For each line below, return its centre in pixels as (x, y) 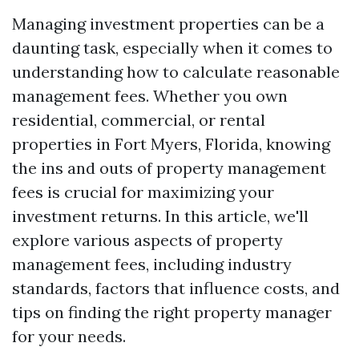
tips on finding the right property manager (172, 312)
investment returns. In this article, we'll (160, 216)
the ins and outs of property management (169, 168)
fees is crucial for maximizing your (143, 192)
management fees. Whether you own (150, 96)
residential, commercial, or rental (139, 120)
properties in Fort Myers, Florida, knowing (171, 144)
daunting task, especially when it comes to (172, 48)
